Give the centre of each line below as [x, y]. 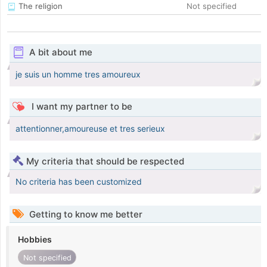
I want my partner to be [80, 107]
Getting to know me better [85, 215]
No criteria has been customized [79, 182]
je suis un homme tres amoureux [78, 74]
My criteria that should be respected [105, 162]
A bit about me [60, 52]
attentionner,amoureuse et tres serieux [90, 129]
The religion [39, 6]
